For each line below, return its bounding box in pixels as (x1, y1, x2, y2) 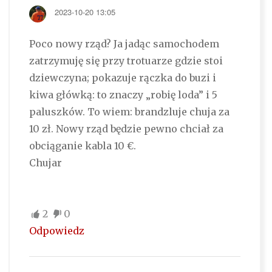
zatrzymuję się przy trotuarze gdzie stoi (29, 55, 223, 67)
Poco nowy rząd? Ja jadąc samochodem (29, 38, 219, 50)
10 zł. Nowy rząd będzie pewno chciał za (29, 123, 223, 135)
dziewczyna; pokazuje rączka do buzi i (29, 72, 216, 84)
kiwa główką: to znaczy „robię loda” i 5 (29, 89, 217, 101)
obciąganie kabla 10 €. (29, 140, 136, 152)
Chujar (29, 157, 62, 169)
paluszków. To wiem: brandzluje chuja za (29, 106, 229, 118)
